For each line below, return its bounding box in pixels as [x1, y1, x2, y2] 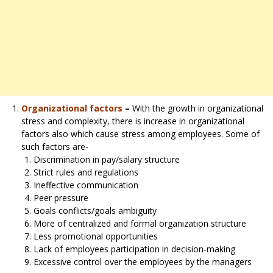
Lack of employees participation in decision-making [34, 243, 235, 255]
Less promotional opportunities [34, 230, 158, 242]
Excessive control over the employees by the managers [34, 255, 252, 268]
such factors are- [21, 140, 88, 152]
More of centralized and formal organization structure [34, 217, 246, 229]
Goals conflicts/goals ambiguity [34, 204, 157, 216]
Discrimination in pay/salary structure [34, 153, 180, 165]
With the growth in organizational [130, 102, 263, 114]
